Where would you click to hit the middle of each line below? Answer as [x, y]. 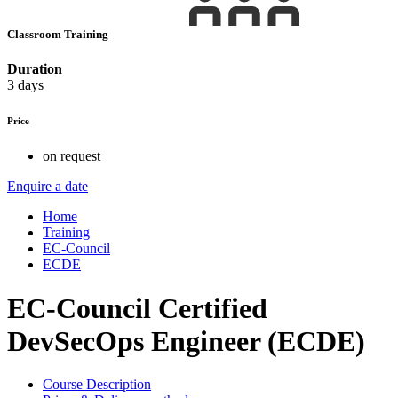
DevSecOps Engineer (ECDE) [186, 341]
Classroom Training [59, 35]
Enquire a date [48, 187]
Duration [35, 69]
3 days [25, 85]
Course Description [97, 385]
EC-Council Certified [137, 308]
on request [72, 156]
